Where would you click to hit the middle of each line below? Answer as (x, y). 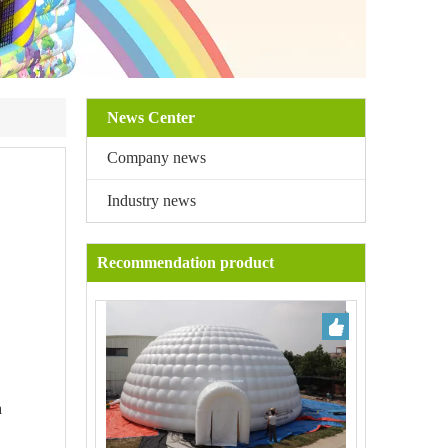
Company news (156, 157)
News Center (151, 117)
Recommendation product (185, 262)
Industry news (151, 200)
